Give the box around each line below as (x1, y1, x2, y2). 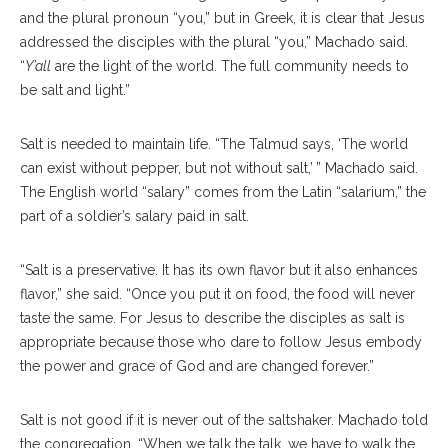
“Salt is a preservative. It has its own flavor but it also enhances (20, 261, 418, 278)
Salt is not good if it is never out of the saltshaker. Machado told (20, 411, 428, 428)
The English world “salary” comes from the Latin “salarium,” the (20, 183, 426, 200)
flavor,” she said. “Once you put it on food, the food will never (20, 285, 415, 302)
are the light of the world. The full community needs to (51, 57, 409, 74)
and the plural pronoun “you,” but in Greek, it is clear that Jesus (20, 9, 425, 26)
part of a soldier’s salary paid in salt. (20, 207, 253, 224)
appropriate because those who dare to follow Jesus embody (20, 333, 422, 350)
